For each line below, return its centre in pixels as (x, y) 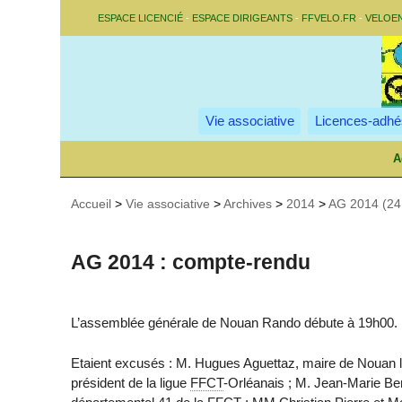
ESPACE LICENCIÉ (140, 18)
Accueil (92, 204)
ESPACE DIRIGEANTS (242, 18)
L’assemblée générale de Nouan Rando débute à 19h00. (235, 323)
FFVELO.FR (329, 18)
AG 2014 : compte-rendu (191, 262)
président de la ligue (131, 382)
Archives (248, 204)
